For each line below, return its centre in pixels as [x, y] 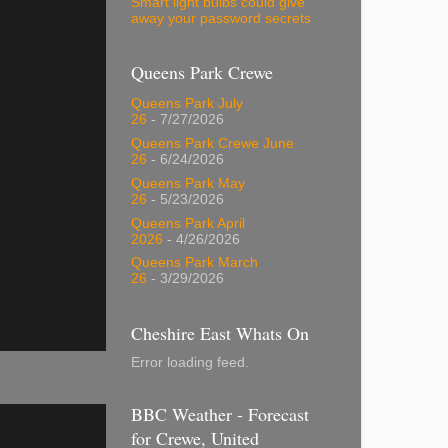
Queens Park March [194, 263]
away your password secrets [221, 18]
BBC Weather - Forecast [220, 413]
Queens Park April [188, 223]
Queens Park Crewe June [212, 144]
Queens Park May [188, 183]
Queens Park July [187, 104]
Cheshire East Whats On [220, 332]
